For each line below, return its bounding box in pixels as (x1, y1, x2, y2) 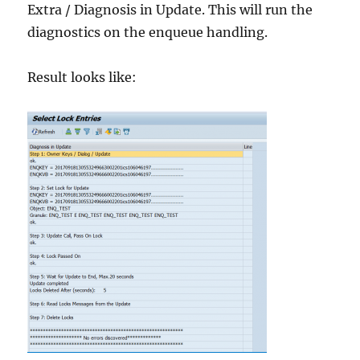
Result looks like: (27, 69, 137, 85)
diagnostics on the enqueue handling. (27, 24, 268, 40)
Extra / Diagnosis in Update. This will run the (27, 2, 313, 18)
